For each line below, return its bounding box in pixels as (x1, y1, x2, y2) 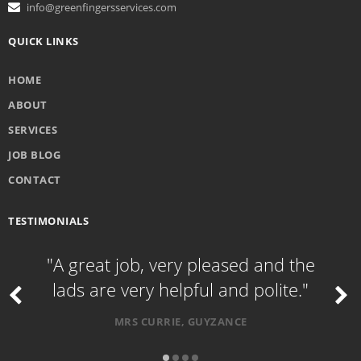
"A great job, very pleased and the (46, 252, 315, 277)
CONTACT (8, 172, 61, 187)
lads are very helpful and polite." (52, 277, 309, 302)
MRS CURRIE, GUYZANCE (114, 314, 247, 329)
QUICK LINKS (8, 34, 79, 48)
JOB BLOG (8, 147, 60, 162)
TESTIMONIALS (8, 214, 89, 228)
